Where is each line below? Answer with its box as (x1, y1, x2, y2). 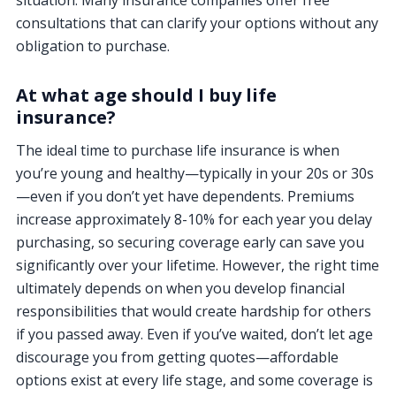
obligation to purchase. (16, 35, 170, 56)
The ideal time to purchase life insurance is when (16, 140, 339, 160)
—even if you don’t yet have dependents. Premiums (16, 186, 354, 206)
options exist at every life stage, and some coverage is (16, 369, 373, 390)
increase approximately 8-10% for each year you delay (16, 209, 372, 229)
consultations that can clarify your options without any (16, 12, 378, 33)
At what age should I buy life (16, 82, 277, 107)
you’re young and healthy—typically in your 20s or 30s (16, 163, 374, 183)
